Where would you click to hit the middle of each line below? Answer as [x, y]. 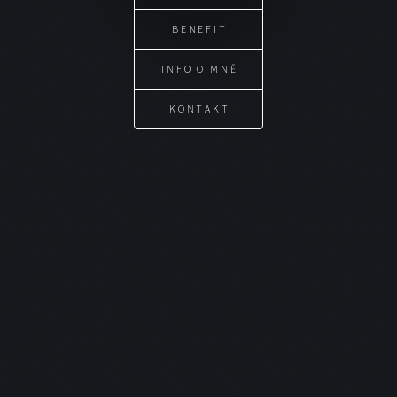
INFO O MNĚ [200, 68]
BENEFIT [200, 28]
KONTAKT [200, 108]
